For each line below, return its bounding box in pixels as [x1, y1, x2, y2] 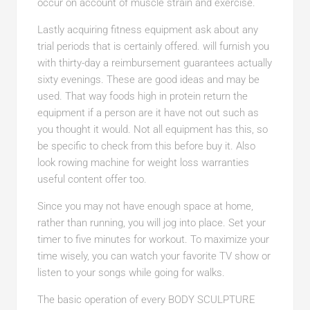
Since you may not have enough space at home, [37, 200, 253, 212]
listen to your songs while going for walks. [37, 266, 225, 279]
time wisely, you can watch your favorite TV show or [37, 250, 271, 262]
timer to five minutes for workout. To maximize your [37, 233, 269, 246]
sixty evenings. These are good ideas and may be [37, 73, 259, 86]
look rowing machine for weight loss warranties [37, 156, 249, 169]
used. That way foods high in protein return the [37, 90, 248, 102]
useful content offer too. [37, 173, 147, 185]
